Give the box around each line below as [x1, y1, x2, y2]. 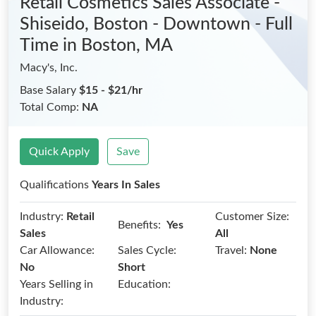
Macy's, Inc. [20, 62, 78, 73]
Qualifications [20, 179, 92, 190]
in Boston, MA [63, 37, 173, 54]
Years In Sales [92, 179, 160, 190]
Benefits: [117, 219, 161, 231]
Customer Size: [215, 211, 290, 222]
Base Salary [20, 85, 79, 96]
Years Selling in [20, 279, 93, 290]
